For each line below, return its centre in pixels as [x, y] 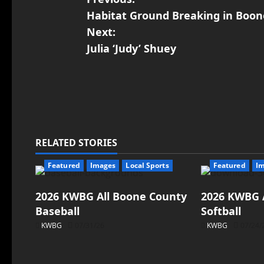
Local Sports [147, 166]
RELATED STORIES [76, 143]
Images [103, 166]
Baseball [57, 211]
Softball [221, 211]
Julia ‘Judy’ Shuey [131, 48]
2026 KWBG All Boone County [111, 197]
